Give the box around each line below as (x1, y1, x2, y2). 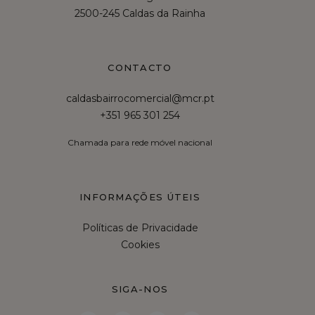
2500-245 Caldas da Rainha (75, 7, 205, 20)
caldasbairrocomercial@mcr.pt (65, 92, 214, 105)
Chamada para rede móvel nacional (67, 137, 212, 148)
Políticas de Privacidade (82, 221, 198, 234)
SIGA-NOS (111, 283, 169, 295)
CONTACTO (108, 62, 172, 73)
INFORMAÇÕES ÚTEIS (79, 191, 201, 202)
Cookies (120, 238, 160, 251)
